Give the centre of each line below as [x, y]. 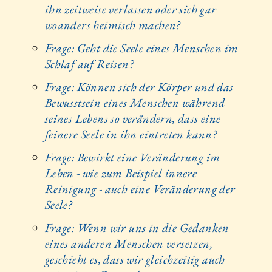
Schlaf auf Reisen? [89, 63]
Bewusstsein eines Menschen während [135, 102]
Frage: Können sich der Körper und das [139, 87]
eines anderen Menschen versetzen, [128, 243]
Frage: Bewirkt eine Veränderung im [132, 157]
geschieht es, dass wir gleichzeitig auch [135, 259]
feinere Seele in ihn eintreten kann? [131, 134]
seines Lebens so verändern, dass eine [133, 118]
